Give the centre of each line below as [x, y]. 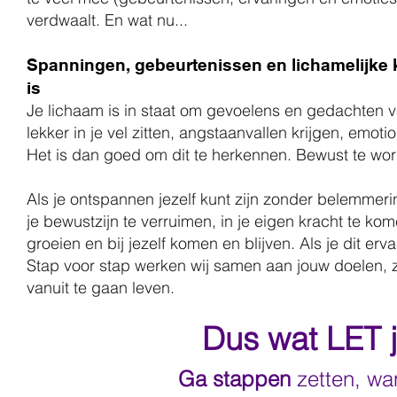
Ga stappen [234, 378]
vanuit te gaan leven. [101, 287]
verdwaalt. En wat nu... [107, 19]
